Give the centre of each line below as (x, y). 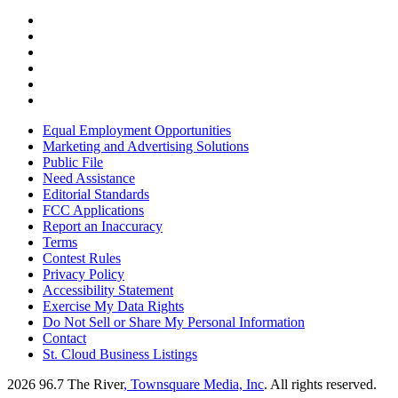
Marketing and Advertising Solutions (146, 147)
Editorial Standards (96, 195)
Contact (64, 338)
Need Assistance (89, 179)
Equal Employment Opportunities (137, 131)
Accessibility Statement (108, 291)
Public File (73, 163)
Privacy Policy (84, 275)
